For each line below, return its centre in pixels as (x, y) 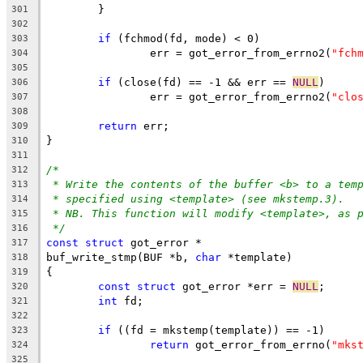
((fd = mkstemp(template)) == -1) (218, 330)
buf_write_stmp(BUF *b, (121, 257)
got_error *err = (234, 286)
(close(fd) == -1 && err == (202, 82)
